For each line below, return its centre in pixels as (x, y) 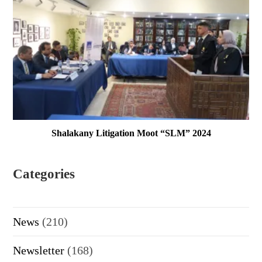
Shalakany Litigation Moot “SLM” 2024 (131, 133)
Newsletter (39, 251)
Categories (44, 174)
